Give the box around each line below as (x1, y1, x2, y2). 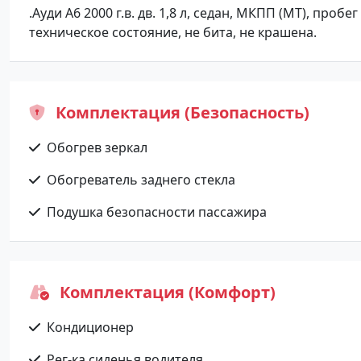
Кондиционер (47, 318, 134, 336)
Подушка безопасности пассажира (47, 203, 267, 221)
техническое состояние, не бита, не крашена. (29, 23, 323, 41)
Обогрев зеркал (47, 139, 147, 156)
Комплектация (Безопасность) (52, 102, 309, 123)
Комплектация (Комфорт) (56, 281, 276, 303)
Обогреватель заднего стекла (47, 171, 235, 189)
